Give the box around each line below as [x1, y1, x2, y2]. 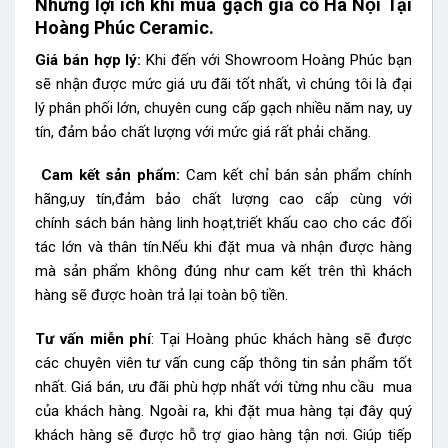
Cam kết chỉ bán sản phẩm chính [180, 166, 413, 185]
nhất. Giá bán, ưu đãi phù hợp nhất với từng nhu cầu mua [35, 377, 412, 396]
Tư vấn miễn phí [35, 329, 152, 348]
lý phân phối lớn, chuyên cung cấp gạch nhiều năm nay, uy [35, 98, 412, 117]
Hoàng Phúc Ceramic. [35, 16, 214, 38]
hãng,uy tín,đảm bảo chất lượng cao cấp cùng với [35, 190, 412, 209]
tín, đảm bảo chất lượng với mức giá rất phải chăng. [35, 122, 371, 141]
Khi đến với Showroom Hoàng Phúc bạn [146, 50, 413, 69]
